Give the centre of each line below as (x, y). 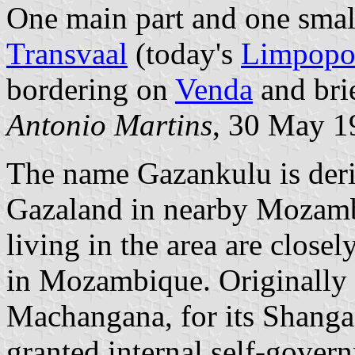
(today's (184, 53)
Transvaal (67, 53)
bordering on (91, 89)
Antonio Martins (109, 124)
